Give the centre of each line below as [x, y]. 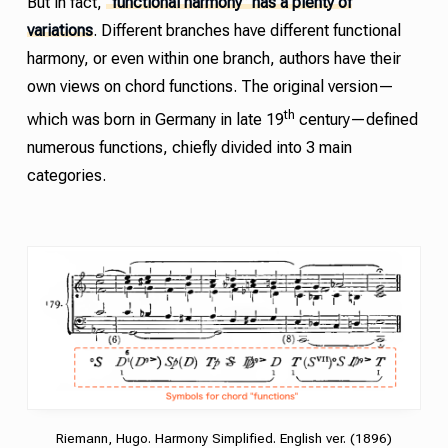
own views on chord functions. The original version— [210, 86]
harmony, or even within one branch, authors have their [213, 58]
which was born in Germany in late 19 [155, 120]
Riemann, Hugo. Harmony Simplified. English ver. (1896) [223, 438]
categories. [66, 176]
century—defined [356, 120]
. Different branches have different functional [246, 30]
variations [59, 30]
